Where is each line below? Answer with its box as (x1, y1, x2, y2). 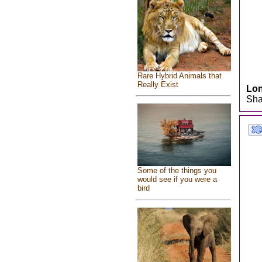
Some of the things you (137, 166, 216, 175)
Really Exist (137, 80, 178, 89)
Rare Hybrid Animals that (137, 71, 222, 80)
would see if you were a (137, 175, 217, 184)
